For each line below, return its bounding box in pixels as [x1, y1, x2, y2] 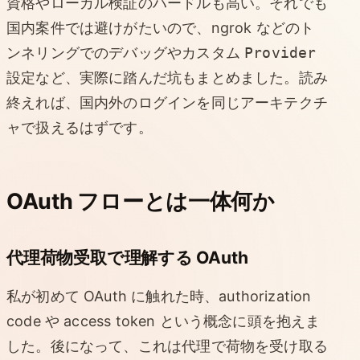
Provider [244, 43, 317, 61]
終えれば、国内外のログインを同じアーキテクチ [6, 93, 328, 111]
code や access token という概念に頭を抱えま [6, 312, 321, 329]
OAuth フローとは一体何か [6, 187, 275, 215]
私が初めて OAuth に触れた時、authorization [6, 287, 312, 305]
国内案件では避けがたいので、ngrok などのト [6, 18, 315, 36]
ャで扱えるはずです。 [6, 118, 153, 136]
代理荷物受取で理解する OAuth [6, 247, 248, 268]
